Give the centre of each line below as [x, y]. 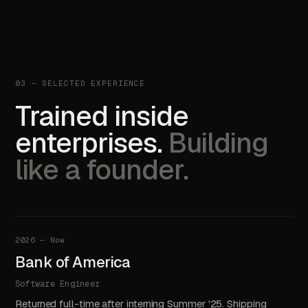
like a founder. [102, 169]
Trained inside [102, 116]
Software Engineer [58, 284]
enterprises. [89, 143]
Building [218, 143]
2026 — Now [40, 240]
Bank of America [73, 262]
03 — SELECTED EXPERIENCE [80, 83]
